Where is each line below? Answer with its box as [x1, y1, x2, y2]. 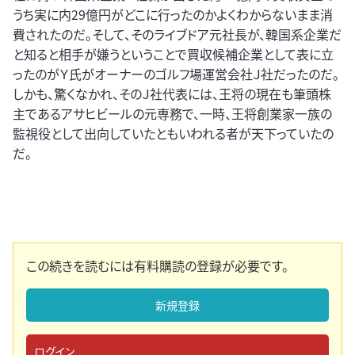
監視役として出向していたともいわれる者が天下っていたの [13, 124, 334, 143]
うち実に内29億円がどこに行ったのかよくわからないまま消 [13, 5, 333, 25]
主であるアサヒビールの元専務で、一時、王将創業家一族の [13, 104, 332, 124]
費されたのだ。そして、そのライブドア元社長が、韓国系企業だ [13, 25, 342, 44]
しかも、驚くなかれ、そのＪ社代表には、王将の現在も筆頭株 [13, 84, 331, 104]
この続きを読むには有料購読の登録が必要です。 [26, 256, 288, 276]
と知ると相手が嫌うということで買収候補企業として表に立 [13, 44, 334, 64]
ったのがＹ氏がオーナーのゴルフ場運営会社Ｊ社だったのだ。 [13, 64, 339, 84]
